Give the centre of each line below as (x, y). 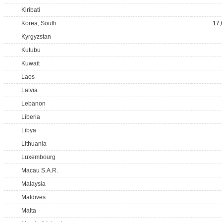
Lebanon (33, 104)
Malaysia (33, 184)
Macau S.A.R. (40, 170)
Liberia (31, 117)
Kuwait (30, 63)
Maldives (33, 197)
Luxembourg (38, 157)
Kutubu (31, 50)
